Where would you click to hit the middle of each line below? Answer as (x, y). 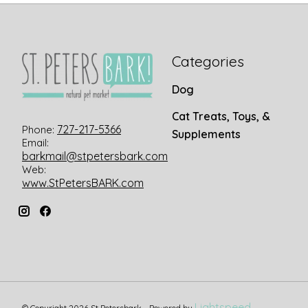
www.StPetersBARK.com (83, 183)
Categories (208, 61)
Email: (35, 143)
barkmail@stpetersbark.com (95, 156)
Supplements (206, 134)
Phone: (40, 130)
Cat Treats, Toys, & (221, 117)
